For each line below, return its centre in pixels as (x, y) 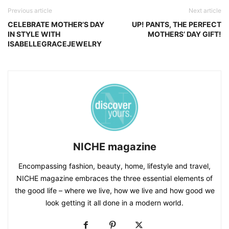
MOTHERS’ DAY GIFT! (185, 34)
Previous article (30, 11)
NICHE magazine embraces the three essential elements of (114, 178)
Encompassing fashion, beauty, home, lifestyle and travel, (114, 166)
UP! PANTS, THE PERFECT (177, 25)
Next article (205, 11)
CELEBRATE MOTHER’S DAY (56, 25)
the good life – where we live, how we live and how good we (114, 191)
